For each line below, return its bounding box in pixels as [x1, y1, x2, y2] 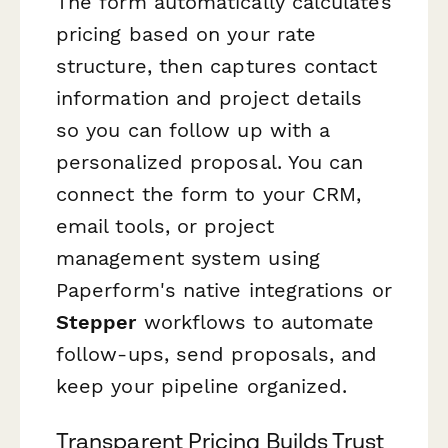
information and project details [56, 85, 363, 110]
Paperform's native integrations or [56, 277, 392, 302]
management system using [56, 245, 320, 270]
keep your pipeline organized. [56, 373, 348, 398]
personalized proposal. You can [56, 149, 364, 174]
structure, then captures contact [56, 53, 378, 78]
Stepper [56, 309, 137, 334]
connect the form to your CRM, [56, 181, 362, 206]
